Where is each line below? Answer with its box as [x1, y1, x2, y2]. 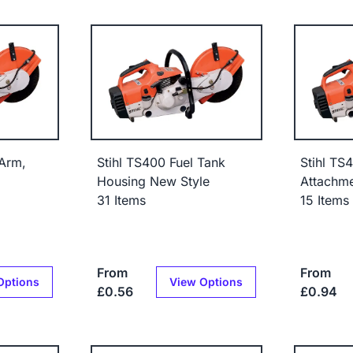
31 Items [97, 191, 147, 208]
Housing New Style [97, 173, 210, 189]
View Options [169, 274, 243, 288]
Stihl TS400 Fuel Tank [97, 154, 226, 170]
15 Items [299, 191, 349, 208]
